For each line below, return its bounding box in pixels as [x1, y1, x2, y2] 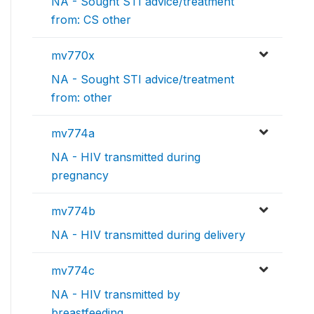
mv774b [51, 203, 95, 218]
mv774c [51, 263, 95, 278]
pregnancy [51, 168, 109, 182]
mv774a [51, 125, 95, 140]
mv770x [51, 48, 95, 62]
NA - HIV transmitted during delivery [51, 227, 245, 242]
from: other [51, 90, 112, 104]
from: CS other [51, 12, 131, 27]
